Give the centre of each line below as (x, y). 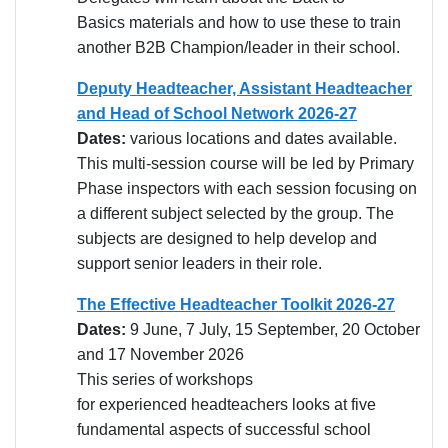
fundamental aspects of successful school (224, 429)
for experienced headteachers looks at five (226, 404)
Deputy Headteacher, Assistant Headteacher (244, 88)
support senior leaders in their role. (199, 263)
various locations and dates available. (263, 138)
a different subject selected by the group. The (235, 213)
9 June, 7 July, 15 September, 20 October (275, 329)
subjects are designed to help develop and (227, 238)
